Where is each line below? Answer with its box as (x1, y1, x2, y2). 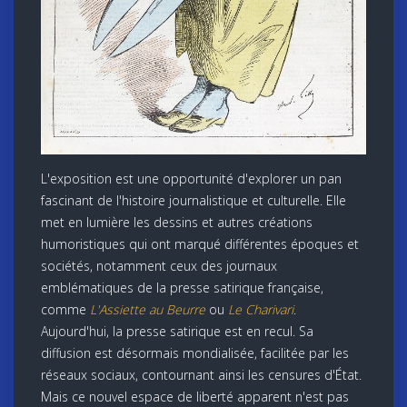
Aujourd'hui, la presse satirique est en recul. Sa (41, 322, 313, 340)
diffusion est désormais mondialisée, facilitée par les (41, 343, 349, 362)
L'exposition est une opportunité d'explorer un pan (41, 169, 342, 187)
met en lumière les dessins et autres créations (41, 213, 313, 231)
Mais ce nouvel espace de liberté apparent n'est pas (41, 387, 349, 405)
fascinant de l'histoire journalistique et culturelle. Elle (41, 191, 346, 209)
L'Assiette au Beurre (90, 300, 205, 318)
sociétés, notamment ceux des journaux (41, 256, 277, 274)
